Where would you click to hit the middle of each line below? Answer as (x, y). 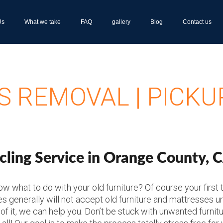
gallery (121, 22)
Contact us (197, 22)
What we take (42, 22)
